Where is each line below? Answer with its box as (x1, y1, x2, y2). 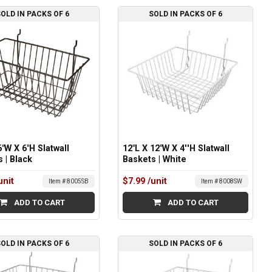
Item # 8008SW (200, 178, 242, 185)
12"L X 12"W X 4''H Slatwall (123, 143, 230, 154)
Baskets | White (123, 154, 187, 165)
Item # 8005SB (49, 178, 89, 185)
